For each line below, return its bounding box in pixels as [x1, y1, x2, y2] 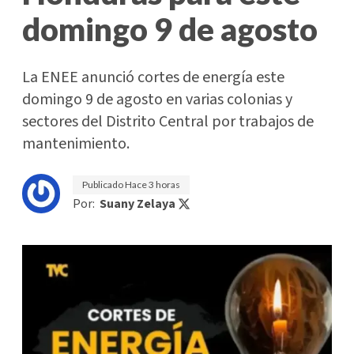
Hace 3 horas [125, 179, 180, 191]
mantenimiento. [22, 133, 130, 156]
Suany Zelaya [100, 195, 175, 213]
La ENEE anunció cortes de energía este [22, 66, 284, 89]
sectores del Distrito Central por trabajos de [22, 111, 314, 134]
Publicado [82, 179, 125, 191]
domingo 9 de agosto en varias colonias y [22, 88, 292, 111]
